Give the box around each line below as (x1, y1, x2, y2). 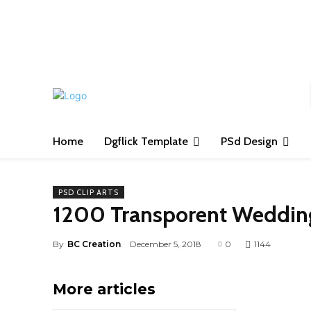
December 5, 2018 (130, 239, 201, 250)
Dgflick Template (104, 135, 188, 149)
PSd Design (221, 135, 278, 149)
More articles (53, 280, 155, 299)
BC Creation (67, 238, 121, 249)
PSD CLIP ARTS (58, 187, 119, 198)
